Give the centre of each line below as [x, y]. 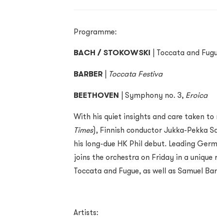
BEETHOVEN [96, 95]
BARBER [88, 74]
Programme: [95, 31]
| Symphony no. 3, [152, 95]
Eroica [197, 95]
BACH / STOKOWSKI [112, 53]
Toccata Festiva [136, 74]
